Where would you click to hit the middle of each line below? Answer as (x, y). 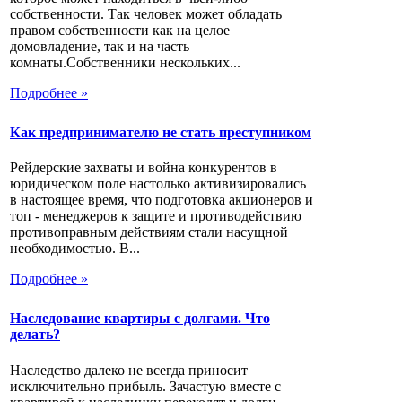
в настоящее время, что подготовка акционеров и (162, 200)
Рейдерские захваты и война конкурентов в (144, 168)
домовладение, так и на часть (100, 46)
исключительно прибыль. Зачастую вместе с (145, 386)
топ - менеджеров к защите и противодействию (156, 216)
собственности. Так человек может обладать (146, 13)
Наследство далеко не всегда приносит (129, 370)
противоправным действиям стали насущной (149, 232)
